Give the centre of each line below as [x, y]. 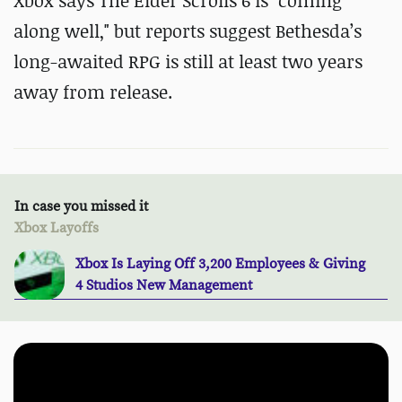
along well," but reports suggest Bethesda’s [188, 31]
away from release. [93, 92]
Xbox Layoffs [57, 228]
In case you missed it [81, 206]
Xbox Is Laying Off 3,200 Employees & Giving [220, 264]
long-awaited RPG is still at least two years [188, 61]
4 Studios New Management [164, 285]
